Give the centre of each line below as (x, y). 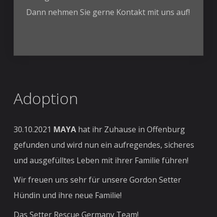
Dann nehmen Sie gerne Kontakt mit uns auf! (108, 12)
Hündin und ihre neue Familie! (68, 195)
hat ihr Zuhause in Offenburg (131, 130)
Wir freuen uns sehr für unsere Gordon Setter (98, 180)
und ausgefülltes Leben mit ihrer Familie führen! (101, 161)
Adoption (46, 98)
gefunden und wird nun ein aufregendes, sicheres (104, 145)
